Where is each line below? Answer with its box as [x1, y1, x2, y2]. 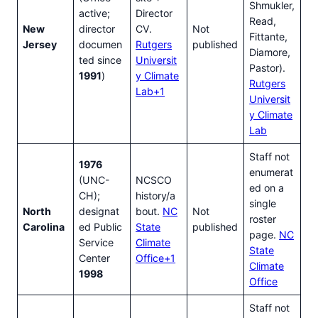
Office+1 [136, 252, 176, 265]
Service [79, 236, 114, 249]
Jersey [23, 38, 57, 51]
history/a [136, 190, 176, 202]
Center [79, 252, 111, 265]
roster [249, 213, 277, 226]
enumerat [249, 166, 294, 179]
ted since [79, 54, 122, 67]
